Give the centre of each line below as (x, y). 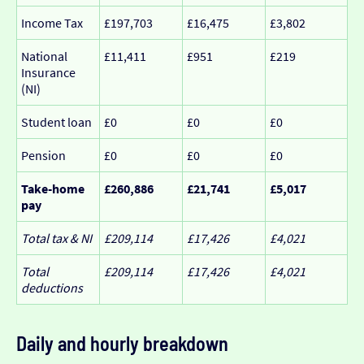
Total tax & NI (56, 238)
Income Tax (52, 22)
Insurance (48, 72)
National (44, 56)
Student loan (56, 121)
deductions (52, 287)
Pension (43, 155)
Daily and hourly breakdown (122, 343)
